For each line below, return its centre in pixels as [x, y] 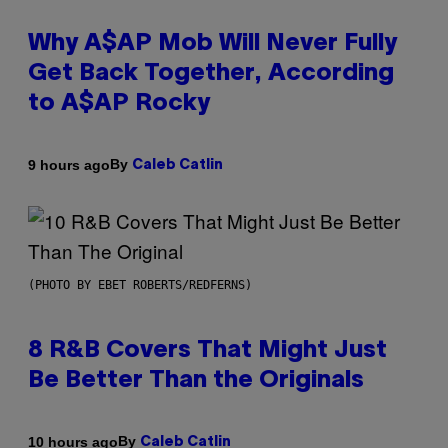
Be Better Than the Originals [196, 381]
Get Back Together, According [211, 74]
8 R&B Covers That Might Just [207, 351]
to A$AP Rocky [119, 104]
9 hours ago [69, 164]
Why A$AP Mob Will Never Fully [212, 44]
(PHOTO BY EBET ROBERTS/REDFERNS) [140, 285]
